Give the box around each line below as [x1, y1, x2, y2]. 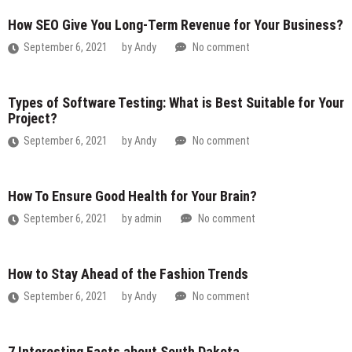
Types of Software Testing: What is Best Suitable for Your [8, 94, 344, 112]
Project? [8, 110, 57, 127]
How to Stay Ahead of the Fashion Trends [8, 266, 248, 283]
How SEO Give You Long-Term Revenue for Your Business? [8, 16, 343, 34]
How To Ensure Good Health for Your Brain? [8, 188, 257, 205]
